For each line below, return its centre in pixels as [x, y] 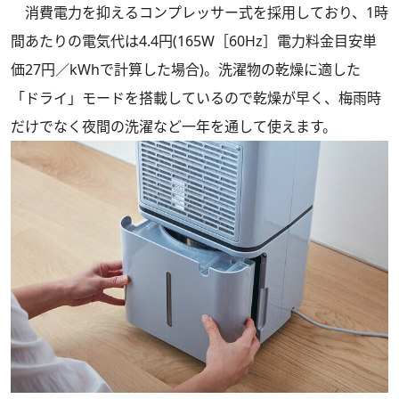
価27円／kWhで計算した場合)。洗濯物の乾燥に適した [186, 70]
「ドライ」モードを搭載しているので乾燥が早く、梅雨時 [196, 98]
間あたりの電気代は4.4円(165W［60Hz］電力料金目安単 [194, 41]
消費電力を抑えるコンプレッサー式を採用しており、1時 [199, 13]
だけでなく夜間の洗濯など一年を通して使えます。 [174, 127]
